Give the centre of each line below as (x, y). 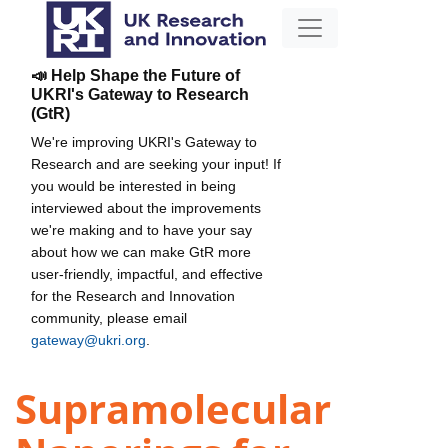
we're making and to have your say (141, 229)
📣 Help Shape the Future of (135, 75)
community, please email (109, 317)
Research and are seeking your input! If (156, 163)
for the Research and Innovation (133, 295)
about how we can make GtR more (141, 251)
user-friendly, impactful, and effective (147, 273)
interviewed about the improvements (146, 207)
